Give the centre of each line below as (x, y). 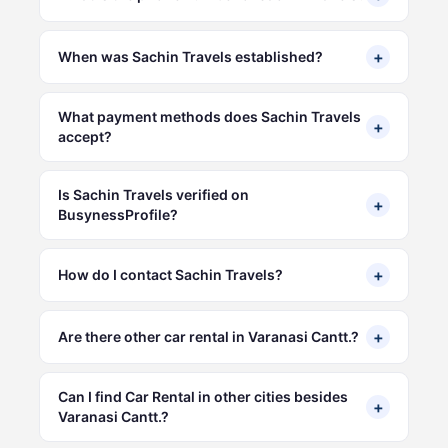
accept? (85, 136)
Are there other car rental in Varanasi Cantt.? (208, 336)
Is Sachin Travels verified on (153, 194)
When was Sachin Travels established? (190, 56)
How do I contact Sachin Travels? (170, 274)
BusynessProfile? (118, 214)
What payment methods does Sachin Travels (209, 116)
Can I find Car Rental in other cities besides (203, 396)
